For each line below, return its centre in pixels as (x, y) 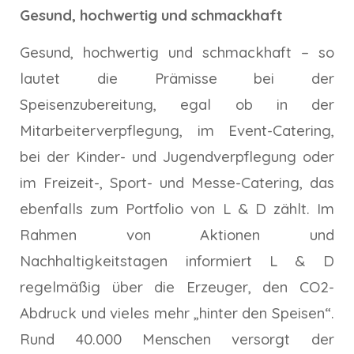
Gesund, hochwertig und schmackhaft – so (177, 52)
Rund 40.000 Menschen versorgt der (177, 339)
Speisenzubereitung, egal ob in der (177, 104)
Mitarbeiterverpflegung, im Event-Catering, (177, 130)
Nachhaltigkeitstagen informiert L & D (177, 260)
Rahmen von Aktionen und (177, 234)
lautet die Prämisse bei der (177, 78)
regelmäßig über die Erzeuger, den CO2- (177, 286)
